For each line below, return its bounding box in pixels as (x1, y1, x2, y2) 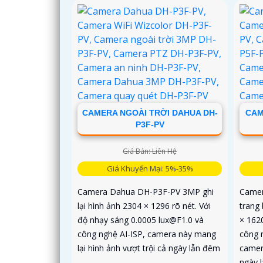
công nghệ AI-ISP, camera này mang (77, 228, 216, 240)
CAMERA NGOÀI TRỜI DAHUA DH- (82, 107, 218, 117)
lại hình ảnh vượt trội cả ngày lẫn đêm (77, 242, 220, 254)
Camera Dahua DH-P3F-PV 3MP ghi (77, 186, 214, 197)
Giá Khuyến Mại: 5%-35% (106, 163, 193, 174)
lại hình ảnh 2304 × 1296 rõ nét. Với (77, 200, 211, 211)
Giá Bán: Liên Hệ (123, 146, 177, 156)
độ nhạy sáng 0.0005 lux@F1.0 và (77, 214, 204, 225)
